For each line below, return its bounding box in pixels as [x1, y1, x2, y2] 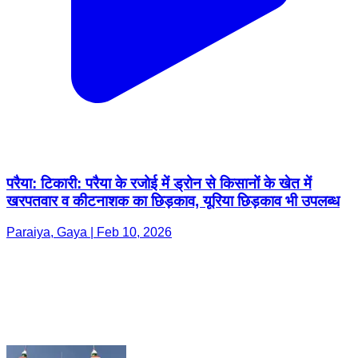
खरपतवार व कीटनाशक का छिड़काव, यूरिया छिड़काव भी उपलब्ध [6, 100, 340, 117]
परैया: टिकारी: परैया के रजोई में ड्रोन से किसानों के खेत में [6, 82, 312, 100]
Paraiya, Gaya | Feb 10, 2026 [6, 133, 172, 147]
